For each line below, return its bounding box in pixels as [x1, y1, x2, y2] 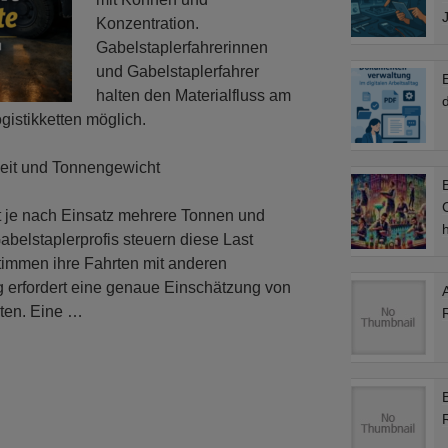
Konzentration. [96, 14, 199, 32]
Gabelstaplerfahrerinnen [96, 38, 268, 56]
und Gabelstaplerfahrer [96, 62, 259, 80]
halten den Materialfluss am [96, 86, 291, 104]
